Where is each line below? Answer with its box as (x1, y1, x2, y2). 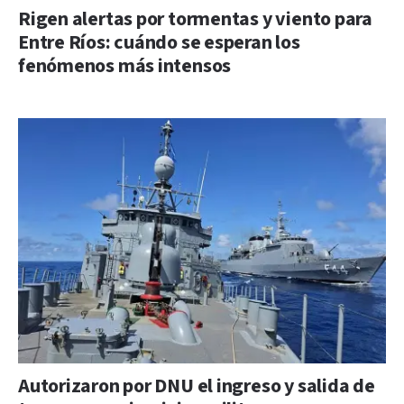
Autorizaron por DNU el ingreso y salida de (18, 372, 375, 399)
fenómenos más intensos (18, 52, 232, 79)
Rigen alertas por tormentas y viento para (18, 5, 372, 32)
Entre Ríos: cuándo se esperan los (18, 29, 300, 56)
